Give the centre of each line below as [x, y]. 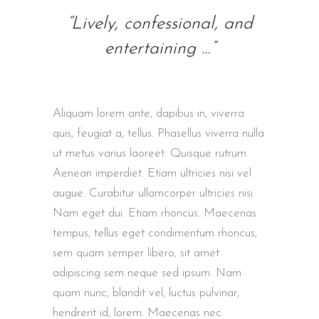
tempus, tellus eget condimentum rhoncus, [155, 233]
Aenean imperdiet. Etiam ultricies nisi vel [152, 173]
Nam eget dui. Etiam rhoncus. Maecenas [155, 213]
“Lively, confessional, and [159, 23]
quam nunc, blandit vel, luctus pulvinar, [146, 293]
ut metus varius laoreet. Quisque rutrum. [151, 153]
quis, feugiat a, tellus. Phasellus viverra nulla [158, 133]
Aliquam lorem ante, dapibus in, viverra [148, 113]
